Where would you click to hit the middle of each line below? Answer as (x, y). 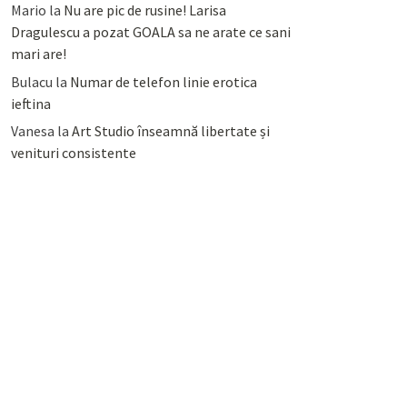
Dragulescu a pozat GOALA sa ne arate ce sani (150, 32)
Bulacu (31, 81)
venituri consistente (73, 153)
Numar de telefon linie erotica (163, 81)
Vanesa (32, 131)
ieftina (30, 103)
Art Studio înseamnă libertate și (170, 131)
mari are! (38, 54)
